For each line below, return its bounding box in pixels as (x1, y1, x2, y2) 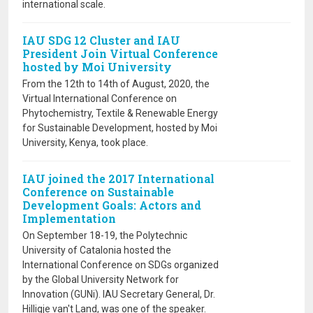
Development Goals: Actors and (22, 198, 201, 212)
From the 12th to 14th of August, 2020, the (22, 78, 210, 89)
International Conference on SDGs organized (22, 259, 219, 270)
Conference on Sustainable (22, 184, 174, 199)
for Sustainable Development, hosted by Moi (22, 122, 217, 133)
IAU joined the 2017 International (22, 171, 214, 186)
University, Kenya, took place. (22, 137, 148, 148)
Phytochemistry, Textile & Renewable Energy (22, 108, 218, 119)
